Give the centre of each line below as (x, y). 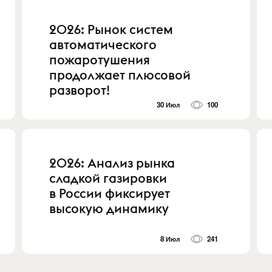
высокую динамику (109, 209)
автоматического (103, 44)
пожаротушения (100, 59)
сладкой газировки (108, 178)
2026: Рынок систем (111, 29)
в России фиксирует (110, 194)
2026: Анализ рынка (112, 163)
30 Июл (168, 105)
